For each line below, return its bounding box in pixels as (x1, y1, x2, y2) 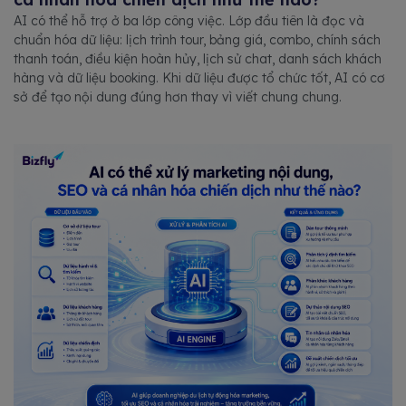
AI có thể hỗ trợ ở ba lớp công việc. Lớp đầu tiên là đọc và (14, 12, 364, 29)
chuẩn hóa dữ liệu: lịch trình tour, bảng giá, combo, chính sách (14, 31, 381, 48)
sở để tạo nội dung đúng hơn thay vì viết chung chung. (14, 88, 342, 105)
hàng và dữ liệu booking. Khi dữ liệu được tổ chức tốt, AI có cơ (14, 69, 385, 86)
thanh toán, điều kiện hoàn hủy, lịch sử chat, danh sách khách (14, 50, 382, 67)
